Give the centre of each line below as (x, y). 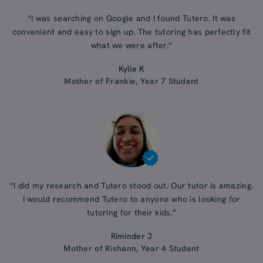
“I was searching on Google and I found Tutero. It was (131, 18)
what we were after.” (131, 45)
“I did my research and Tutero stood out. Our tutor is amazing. (131, 186)
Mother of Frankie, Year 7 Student (131, 81)
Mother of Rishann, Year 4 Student (131, 249)
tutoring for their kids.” (131, 213)
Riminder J (131, 236)
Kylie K (131, 69)
